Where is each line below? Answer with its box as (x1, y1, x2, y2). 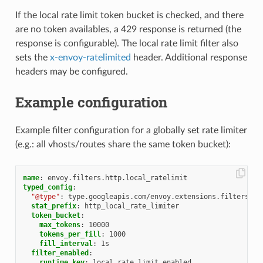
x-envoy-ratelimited (49, 53, 131, 63)
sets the (15, 53, 50, 63)
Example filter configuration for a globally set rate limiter (15, 125, 247, 135)
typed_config (22, 183, 72, 191)
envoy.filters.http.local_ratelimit (47, 173, 187, 182)
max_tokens (39, 220, 80, 229)
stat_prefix (31, 201, 76, 210)
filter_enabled (31, 248, 89, 257)
